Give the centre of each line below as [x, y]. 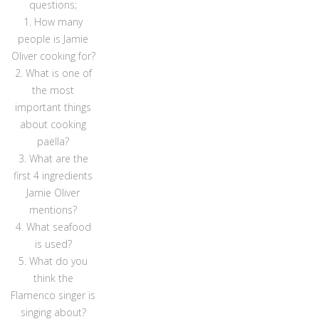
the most [53, 90]
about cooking [53, 125]
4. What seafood [53, 227]
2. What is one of [53, 73]
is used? [53, 244]
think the [53, 278]
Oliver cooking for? [53, 56]
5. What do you [53, 261]
